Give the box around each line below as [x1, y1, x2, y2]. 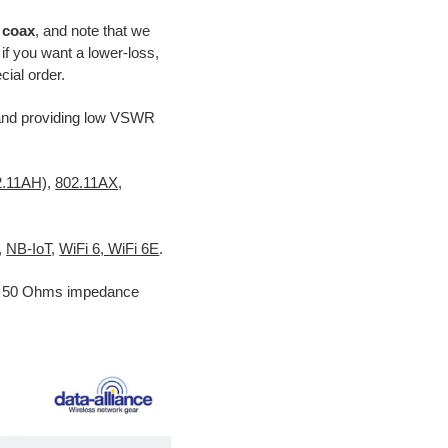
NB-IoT [6, 241, 52, 258]
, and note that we [35, 23, 151, 40]
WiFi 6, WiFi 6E [59, 241, 160, 258]
